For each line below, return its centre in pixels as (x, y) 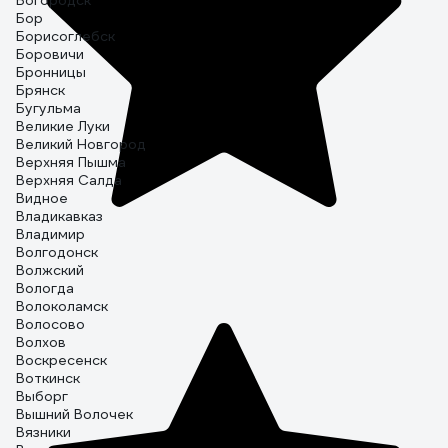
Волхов (41, 342)
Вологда (45, 288)
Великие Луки (63, 126)
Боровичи (50, 54)
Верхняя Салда (69, 180)
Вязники (43, 432)
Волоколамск (62, 306)
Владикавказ (59, 216)
